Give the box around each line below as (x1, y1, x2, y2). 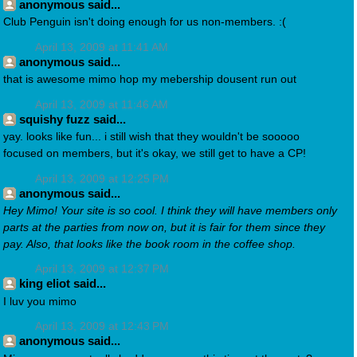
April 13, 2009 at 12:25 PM (35, 172, 169, 185)
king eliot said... (19, 277, 106, 291)
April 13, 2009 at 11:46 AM (35, 98, 168, 111)
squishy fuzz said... (19, 112, 126, 126)
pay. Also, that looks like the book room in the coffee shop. (3, 238, 296, 251)
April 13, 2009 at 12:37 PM (35, 263, 169, 276)
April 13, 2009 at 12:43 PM (35, 320, 169, 333)
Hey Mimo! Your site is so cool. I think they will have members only (3, 205, 337, 218)
